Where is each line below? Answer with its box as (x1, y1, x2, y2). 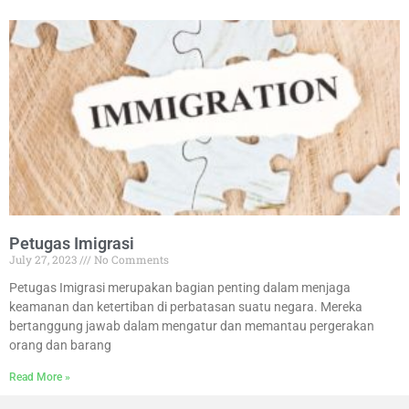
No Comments (91, 252, 169, 267)
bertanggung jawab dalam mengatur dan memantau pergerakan (9, 319, 374, 334)
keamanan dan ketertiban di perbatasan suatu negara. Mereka (9, 299, 362, 315)
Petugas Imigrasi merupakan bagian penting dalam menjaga (9, 280, 351, 296)
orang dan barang (9, 338, 111, 353)
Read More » (9, 371, 70, 384)
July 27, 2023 (9, 252, 79, 267)
